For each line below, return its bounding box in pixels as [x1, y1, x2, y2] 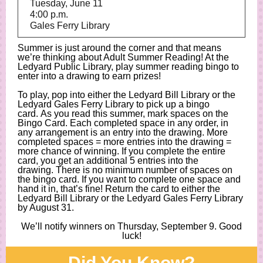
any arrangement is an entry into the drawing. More [18, 127, 228, 137]
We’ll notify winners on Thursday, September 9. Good [21, 221, 242, 231]
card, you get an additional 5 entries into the [18, 156, 198, 166]
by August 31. [18, 203, 76, 213]
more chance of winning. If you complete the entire [18, 146, 225, 156]
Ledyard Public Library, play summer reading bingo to [18, 62, 239, 72]
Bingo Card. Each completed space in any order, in [18, 118, 228, 128]
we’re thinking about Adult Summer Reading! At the [18, 52, 229, 62]
